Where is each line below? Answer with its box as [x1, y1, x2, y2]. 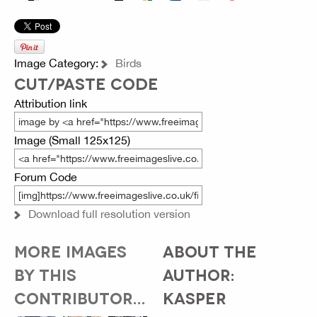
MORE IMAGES [14, 241, 127, 260]
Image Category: [14, 57, 101, 70]
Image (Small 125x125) [14, 134, 130, 147]
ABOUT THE [162, 241, 257, 260]
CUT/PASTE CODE [14, 74, 158, 93]
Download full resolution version [28, 207, 190, 221]
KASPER [162, 288, 226, 307]
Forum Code [14, 171, 77, 184]
